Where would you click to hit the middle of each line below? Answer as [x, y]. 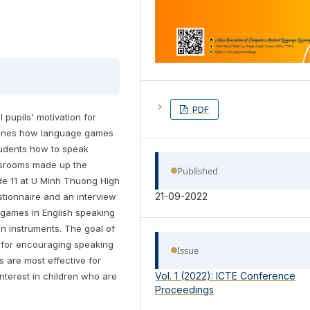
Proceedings [185, 289]
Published [198, 171]
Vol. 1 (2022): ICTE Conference [226, 275]
